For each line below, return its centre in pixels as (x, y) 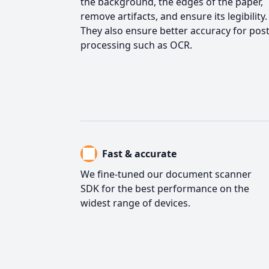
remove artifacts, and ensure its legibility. (174, 16)
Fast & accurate (139, 154)
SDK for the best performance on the (165, 189)
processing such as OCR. (136, 45)
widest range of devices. (135, 203)
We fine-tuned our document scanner (166, 174)
